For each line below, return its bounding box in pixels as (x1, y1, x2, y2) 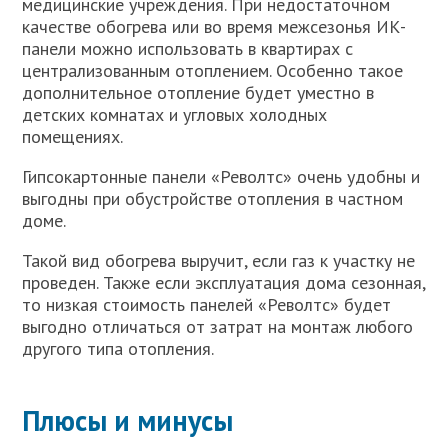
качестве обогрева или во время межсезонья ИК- (22, 14, 407, 38)
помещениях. (22, 124, 124, 148)
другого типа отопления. (22, 336, 215, 360)
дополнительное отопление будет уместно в (22, 80, 375, 104)
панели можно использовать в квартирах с (22, 36, 354, 60)
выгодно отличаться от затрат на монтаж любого (22, 314, 414, 338)
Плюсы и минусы (22, 401, 234, 439)
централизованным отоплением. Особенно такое (22, 58, 404, 82)
